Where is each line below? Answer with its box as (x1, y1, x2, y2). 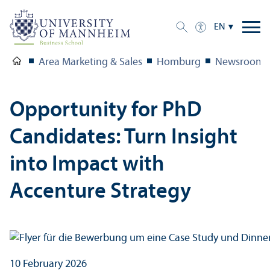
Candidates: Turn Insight (10, 127, 237, 149)
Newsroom (215, 56, 265, 68)
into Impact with (10, 154, 165, 176)
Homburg (157, 56, 201, 68)
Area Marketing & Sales (39, 56, 142, 68)
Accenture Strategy (10, 181, 191, 203)
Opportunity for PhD (10, 99, 202, 122)
